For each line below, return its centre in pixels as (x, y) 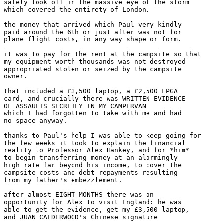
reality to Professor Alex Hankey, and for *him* (97, 150)
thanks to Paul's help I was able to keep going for (103, 136)
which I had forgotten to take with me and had (93, 113)
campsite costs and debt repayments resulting (91, 173)
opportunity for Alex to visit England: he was (93, 202)
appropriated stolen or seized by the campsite (93, 69)
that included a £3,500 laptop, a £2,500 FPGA (91, 91)
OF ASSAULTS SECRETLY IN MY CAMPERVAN (75, 106)
